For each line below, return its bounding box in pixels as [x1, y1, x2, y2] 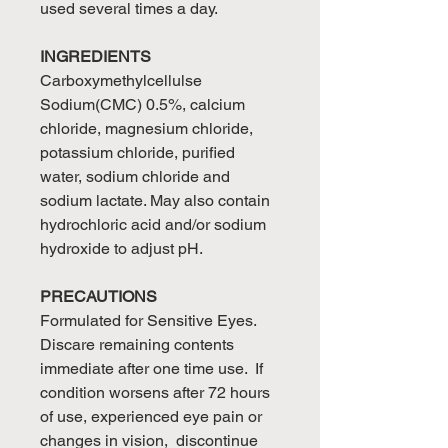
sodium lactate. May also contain [40, 190, 270, 210]
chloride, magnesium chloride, [40, 118, 253, 138]
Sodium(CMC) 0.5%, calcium [40, 94, 245, 114]
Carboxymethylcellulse [40, 70, 202, 90]
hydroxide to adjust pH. [40, 238, 203, 258]
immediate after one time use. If [40, 358, 263, 378]
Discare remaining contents [40, 334, 234, 354]
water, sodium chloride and [40, 166, 230, 186]
